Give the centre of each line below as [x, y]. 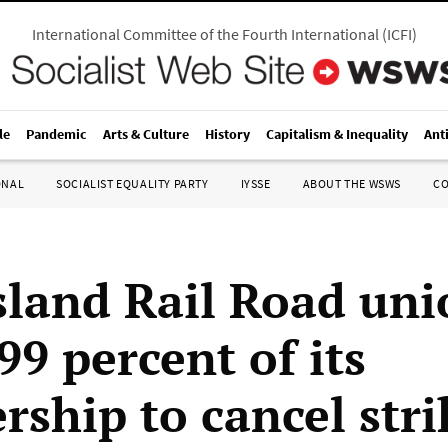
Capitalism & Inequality [337, 134]
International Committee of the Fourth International [205, 34]
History [227, 134]
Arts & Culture [146, 134]
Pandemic [56, 134]
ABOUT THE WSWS [351, 183]
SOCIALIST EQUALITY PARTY [132, 183]
